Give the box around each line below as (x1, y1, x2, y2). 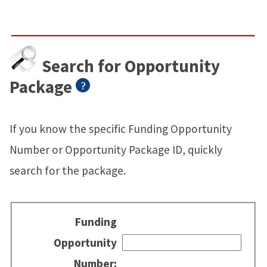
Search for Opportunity (38, 55, 220, 77)
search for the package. (10, 163, 126, 178)
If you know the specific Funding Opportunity (10, 121, 232, 136)
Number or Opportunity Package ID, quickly (10, 142, 222, 157)
